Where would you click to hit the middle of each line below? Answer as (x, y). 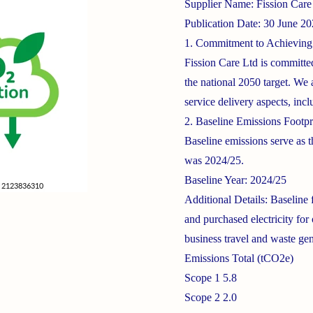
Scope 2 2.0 (211, 297)
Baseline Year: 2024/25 (235, 180)
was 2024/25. (214, 160)
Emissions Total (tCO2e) (239, 258)
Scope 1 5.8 (211, 278)
